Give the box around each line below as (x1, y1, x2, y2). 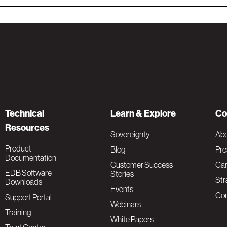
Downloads (5, 177, 43, 186)
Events (110, 184, 133, 194)
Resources (5, 122, 50, 133)
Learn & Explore (110, 108, 176, 119)
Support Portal (5, 193, 52, 202)
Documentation (5, 153, 57, 162)
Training (5, 208, 31, 217)
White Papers (110, 215, 154, 224)
